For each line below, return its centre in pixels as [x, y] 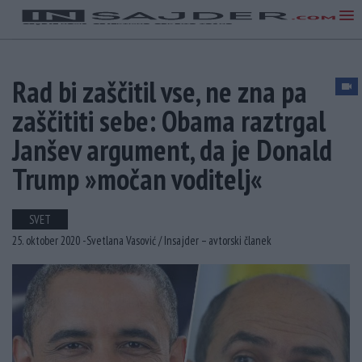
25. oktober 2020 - [49, 240]
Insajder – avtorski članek [218, 240]
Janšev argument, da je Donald [172, 150]
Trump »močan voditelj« [137, 179]
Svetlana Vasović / [125, 240]
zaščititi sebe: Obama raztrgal [169, 121]
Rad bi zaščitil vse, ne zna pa [160, 92]
